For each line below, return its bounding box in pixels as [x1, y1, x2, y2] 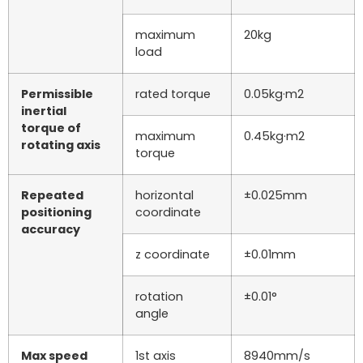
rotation [135, 288, 183, 305]
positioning [21, 204, 92, 220]
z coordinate [135, 246, 210, 263]
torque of [21, 120, 81, 136]
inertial [21, 103, 66, 119]
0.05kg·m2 [244, 86, 304, 102]
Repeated [21, 187, 83, 203]
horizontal [135, 187, 194, 203]
